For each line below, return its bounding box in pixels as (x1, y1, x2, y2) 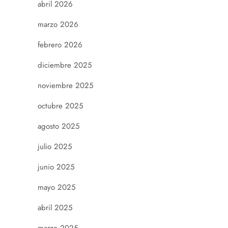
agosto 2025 (38, 121, 79, 132)
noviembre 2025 (38, 80, 93, 92)
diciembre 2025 (38, 60, 92, 71)
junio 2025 (38, 161, 74, 173)
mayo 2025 (38, 182, 75, 193)
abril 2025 (38, 202, 72, 214)
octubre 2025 (38, 100, 83, 112)
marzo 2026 (38, 19, 78, 31)
